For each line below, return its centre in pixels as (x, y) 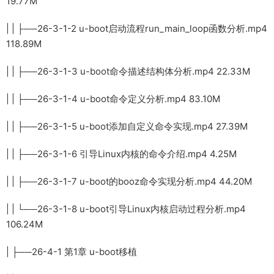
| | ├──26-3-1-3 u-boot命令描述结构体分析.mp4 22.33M (128, 71)
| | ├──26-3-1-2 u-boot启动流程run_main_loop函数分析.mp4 (137, 28)
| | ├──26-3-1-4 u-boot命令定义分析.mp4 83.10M (113, 98)
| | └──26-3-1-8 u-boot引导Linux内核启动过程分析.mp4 (126, 209)
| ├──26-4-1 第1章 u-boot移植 (72, 251)
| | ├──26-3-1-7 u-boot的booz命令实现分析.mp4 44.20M (129, 181)
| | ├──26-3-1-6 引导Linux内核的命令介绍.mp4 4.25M (121, 154)
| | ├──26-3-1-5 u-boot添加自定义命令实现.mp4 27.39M (127, 126)
